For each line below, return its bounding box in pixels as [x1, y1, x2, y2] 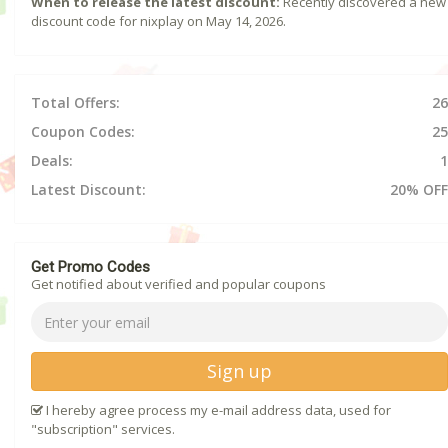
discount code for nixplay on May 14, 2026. [31, 12, 286, 31]
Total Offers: [31, 93, 120, 113]
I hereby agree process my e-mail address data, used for [43, 401, 391, 420]
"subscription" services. [31, 420, 175, 439]
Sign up [207, 359, 272, 384]
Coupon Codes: [31, 122, 135, 142]
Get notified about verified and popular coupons [31, 275, 326, 294]
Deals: [31, 151, 73, 171]
